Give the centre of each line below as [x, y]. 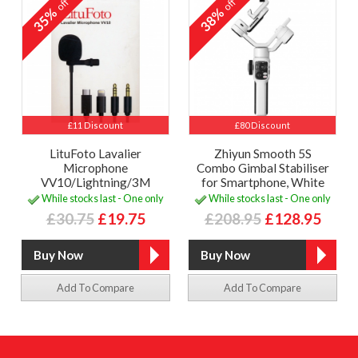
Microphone [95, 167]
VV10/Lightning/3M [95, 182]
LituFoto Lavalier [95, 153]
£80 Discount [263, 125]
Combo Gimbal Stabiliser [263, 167]
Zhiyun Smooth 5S [263, 153]
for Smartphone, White [263, 182]
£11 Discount [95, 125]
